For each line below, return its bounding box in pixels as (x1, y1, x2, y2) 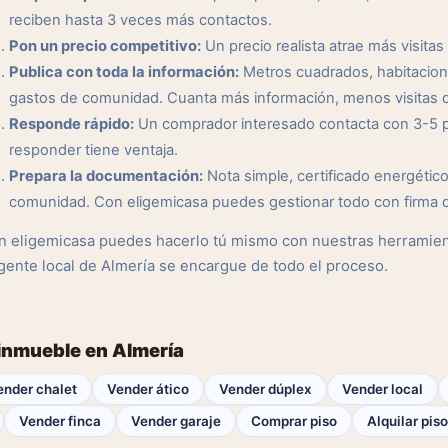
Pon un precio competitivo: (9, 37, 201, 55)
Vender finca (19, 413, 101, 429)
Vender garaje (131, 413, 221, 429)
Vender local (342, 381, 423, 397)
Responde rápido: (9, 115, 134, 133)
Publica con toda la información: (9, 63, 239, 81)
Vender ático (107, 381, 189, 397)
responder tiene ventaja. (9, 141, 178, 159)
